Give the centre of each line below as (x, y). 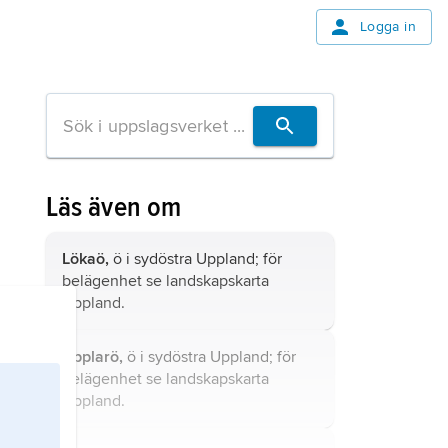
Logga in (387, 26)
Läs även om (113, 207)
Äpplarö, (92, 357)
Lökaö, (85, 259)
